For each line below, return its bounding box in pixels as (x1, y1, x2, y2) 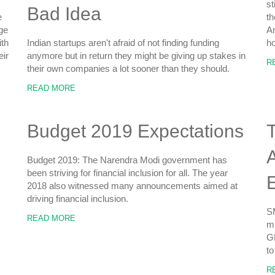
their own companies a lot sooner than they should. (27, 63, 230, 74)
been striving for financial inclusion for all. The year (27, 168, 228, 178)
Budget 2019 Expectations (27, 121, 244, 141)
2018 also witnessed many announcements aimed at (27, 180, 238, 191)
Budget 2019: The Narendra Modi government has (27, 155, 227, 165)
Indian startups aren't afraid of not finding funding (27, 37, 219, 48)
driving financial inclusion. (27, 193, 128, 204)
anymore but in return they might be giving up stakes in (27, 50, 246, 61)
